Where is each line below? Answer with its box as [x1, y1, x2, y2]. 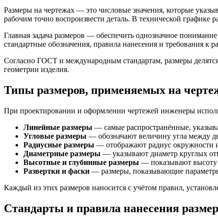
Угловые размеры [23, 131, 87, 140]
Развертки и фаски [23, 166, 90, 175]
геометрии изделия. [4, 65, 69, 73]
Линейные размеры [23, 123, 92, 131]
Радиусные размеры [23, 140, 94, 149]
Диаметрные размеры [23, 149, 101, 158]
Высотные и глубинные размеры [23, 158, 139, 166]
